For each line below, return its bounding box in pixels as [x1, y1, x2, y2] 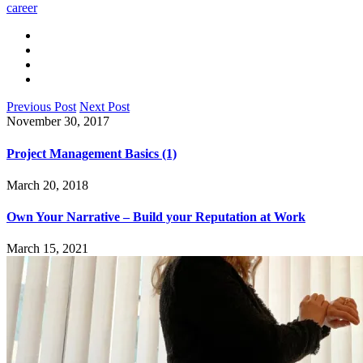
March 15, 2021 [6, 241, 88, 256]
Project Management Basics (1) [6, 146, 177, 160]
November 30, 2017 [6, 114, 109, 129]
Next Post [79, 100, 130, 114]
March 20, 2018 [6, 177, 88, 192]
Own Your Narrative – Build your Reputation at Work [6, 210, 305, 224]
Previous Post [6, 100, 76, 114]
